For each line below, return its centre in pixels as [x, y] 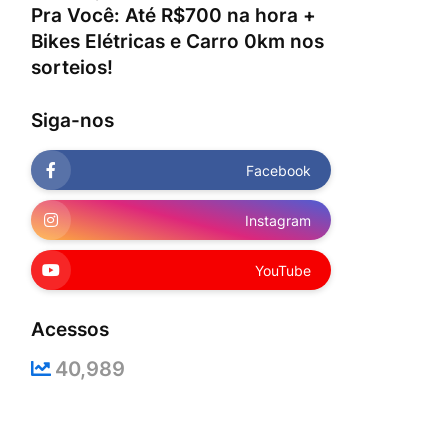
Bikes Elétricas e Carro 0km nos [177, 41]
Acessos [70, 329]
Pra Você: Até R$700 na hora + [173, 15]
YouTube [283, 270]
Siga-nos [72, 120]
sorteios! [72, 67]
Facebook [278, 170]
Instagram [278, 220]
